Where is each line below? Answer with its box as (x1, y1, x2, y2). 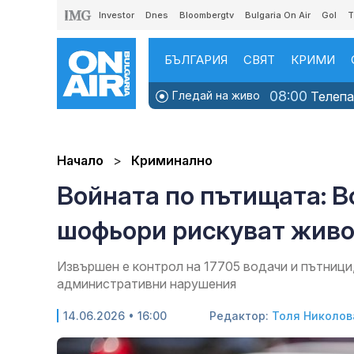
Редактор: (209, 309, 272, 323)
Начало (57, 153, 104, 169)
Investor (99, 9, 134, 21)
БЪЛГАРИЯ (164, 52, 228, 67)
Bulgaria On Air (245, 9, 311, 21)
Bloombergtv (179, 9, 234, 21)
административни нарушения (57, 276, 236, 292)
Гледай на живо (169, 88, 260, 102)
